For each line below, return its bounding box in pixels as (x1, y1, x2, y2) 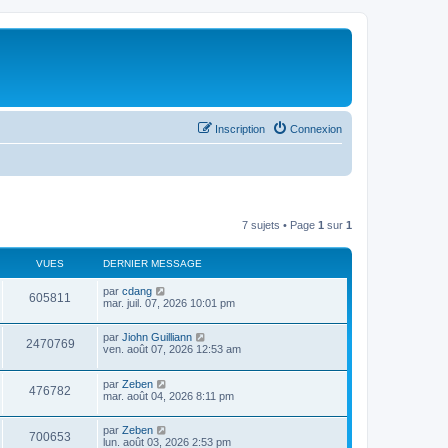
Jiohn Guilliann (122, 331, 192, 344)
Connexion (290, 122, 342, 135)
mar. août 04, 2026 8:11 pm (103, 389, 234, 402)
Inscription (215, 122, 265, 135)
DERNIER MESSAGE (103, 257, 202, 269)
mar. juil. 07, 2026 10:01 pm (103, 296, 235, 309)
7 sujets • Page (242, 218, 318, 231)
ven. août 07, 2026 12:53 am (103, 343, 241, 356)
